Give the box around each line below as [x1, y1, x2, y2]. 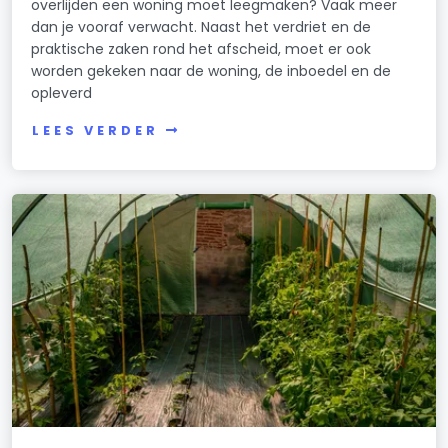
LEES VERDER [32, 122, 159, 140]
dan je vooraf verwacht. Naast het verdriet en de [31, 16, 372, 37]
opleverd [31, 82, 93, 103]
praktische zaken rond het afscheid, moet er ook [31, 38, 372, 59]
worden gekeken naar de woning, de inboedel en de [31, 60, 392, 81]
